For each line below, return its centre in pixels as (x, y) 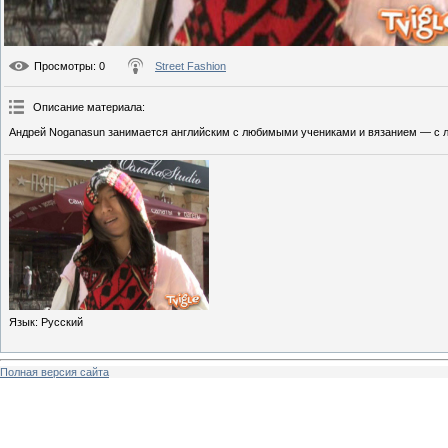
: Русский (59, 322)
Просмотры (63, 66)
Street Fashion (190, 66)
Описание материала (87, 107)
